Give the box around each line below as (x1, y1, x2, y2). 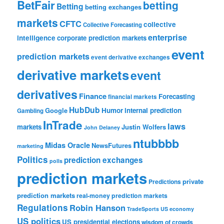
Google (45, 105, 68, 115)
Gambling (17, 106, 44, 115)
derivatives (17, 85, 78, 102)
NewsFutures (91, 140, 132, 150)
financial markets (108, 92, 157, 101)
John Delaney (84, 123, 120, 131)
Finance (79, 90, 107, 101)
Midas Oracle (45, 139, 90, 150)
